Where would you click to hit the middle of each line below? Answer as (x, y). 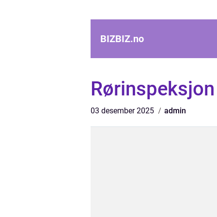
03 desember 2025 (123, 111)
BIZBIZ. (117, 39)
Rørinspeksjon (153, 89)
